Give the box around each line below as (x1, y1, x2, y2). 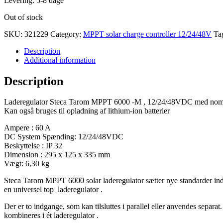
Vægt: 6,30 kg (4, 159, 49, 168)
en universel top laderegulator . (4, 185, 103, 194)
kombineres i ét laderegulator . (4, 211, 99, 220)
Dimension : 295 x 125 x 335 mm (4, 150, 110, 159)
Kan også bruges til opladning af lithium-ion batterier (4, 107, 170, 115)
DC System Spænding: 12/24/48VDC (4, 132, 123, 141)
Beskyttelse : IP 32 (4, 141, 62, 150)
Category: (50, 29, 83, 38)
